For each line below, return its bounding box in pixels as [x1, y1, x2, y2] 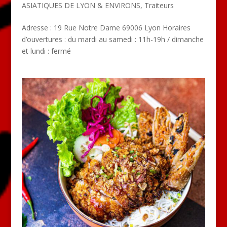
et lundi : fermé [21, 46, 71, 56]
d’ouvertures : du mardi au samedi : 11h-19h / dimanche [21, 34, 204, 44]
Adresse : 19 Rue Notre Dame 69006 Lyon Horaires [21, 22, 191, 32]
